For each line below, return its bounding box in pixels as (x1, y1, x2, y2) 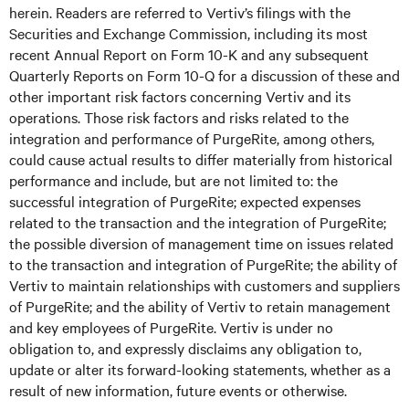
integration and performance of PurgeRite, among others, (9, 128, 374, 148)
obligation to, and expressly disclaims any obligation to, (9, 338, 362, 358)
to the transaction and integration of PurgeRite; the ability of (9, 254, 397, 274)
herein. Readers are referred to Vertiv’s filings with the (9, 2, 351, 22)
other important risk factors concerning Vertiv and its (9, 86, 351, 106)
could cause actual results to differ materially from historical (9, 149, 393, 169)
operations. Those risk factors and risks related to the (9, 107, 349, 127)
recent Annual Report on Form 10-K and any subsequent (9, 44, 369, 64)
